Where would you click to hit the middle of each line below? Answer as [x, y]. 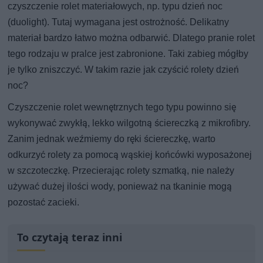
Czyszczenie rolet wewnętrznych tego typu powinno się [122, 107]
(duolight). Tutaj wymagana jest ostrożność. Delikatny [119, 22]
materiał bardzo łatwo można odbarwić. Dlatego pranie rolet [131, 38]
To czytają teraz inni [70, 237]
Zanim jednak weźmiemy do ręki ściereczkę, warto [112, 139]
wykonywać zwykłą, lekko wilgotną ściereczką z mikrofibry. [129, 123]
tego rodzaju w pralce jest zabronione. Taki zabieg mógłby [128, 53]
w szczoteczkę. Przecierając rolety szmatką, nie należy [121, 170]
